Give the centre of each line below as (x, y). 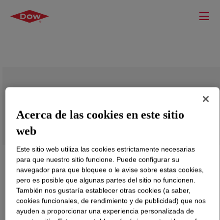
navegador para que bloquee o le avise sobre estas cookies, (110, 170)
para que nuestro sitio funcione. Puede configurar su (98, 159)
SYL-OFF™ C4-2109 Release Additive (101, 102)
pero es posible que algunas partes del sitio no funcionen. (106, 180)
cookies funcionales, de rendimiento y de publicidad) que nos (111, 201)
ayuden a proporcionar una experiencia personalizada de (105, 211)
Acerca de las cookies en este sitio (100, 115)
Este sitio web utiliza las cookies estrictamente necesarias (106, 149)
